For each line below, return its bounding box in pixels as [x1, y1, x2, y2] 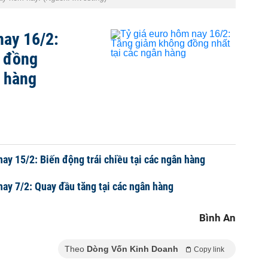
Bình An [199, 212, 236, 224]
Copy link [194, 245, 224, 254]
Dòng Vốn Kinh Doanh [87, 244, 178, 254]
